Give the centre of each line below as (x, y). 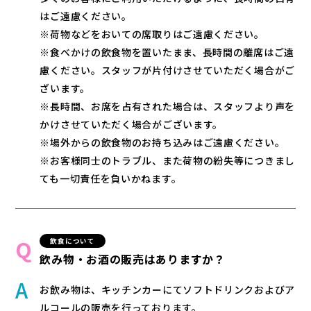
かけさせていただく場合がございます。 (132, 124)
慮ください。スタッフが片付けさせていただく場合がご (167, 70)
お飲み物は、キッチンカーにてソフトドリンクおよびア (167, 289)
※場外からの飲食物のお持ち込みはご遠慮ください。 (162, 142)
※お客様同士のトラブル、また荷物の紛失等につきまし (167, 160)
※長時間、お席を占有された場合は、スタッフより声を (167, 106)
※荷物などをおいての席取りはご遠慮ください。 (152, 34)
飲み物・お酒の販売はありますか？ (133, 259)
